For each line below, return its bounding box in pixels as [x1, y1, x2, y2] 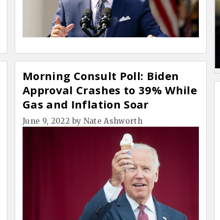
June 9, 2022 [23, 116, 70, 126]
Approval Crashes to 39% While [23, 82, 197, 98]
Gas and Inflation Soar [23, 97, 149, 112]
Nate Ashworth [83, 116, 143, 126]
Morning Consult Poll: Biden [23, 68, 179, 83]
